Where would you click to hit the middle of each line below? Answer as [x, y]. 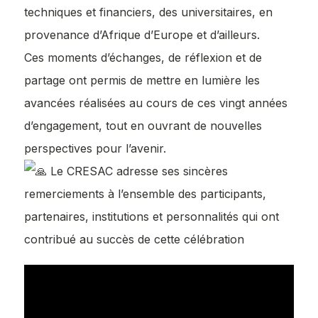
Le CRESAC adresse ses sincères [137, 171]
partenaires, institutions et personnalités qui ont [152, 216]
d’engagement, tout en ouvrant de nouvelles [143, 125]
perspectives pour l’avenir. [95, 148]
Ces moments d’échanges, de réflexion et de [143, 57]
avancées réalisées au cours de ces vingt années [156, 103]
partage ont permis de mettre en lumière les [142, 80]
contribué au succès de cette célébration [134, 239]
